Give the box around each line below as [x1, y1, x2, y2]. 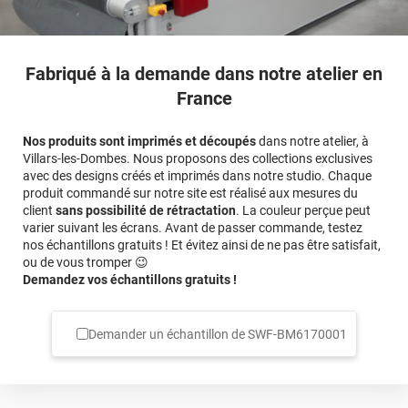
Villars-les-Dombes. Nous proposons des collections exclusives [23, 150, 372, 166]
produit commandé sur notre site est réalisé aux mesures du [23, 185, 358, 200]
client [23, 202, 56, 218]
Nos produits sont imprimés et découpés [23, 133, 256, 148]
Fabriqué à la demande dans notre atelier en [25, 62, 382, 85]
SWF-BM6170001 [247, 326, 347, 342]
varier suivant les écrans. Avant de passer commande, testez [23, 219, 362, 235]
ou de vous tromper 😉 [23, 254, 148, 270]
